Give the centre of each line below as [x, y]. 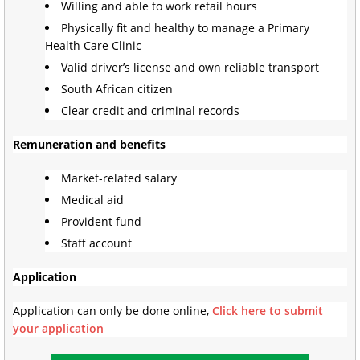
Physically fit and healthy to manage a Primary [185, 27]
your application [58, 328]
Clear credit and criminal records [150, 110]
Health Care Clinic [93, 45]
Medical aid [92, 199]
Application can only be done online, [112, 310]
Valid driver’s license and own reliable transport [190, 67]
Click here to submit [268, 310]
